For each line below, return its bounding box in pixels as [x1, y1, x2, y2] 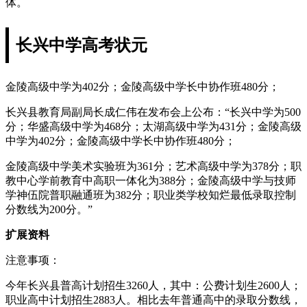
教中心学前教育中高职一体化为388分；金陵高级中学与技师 [5, 174, 296, 186]
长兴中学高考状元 [16, 36, 147, 54]
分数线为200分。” [5, 203, 93, 215]
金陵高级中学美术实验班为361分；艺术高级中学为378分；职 [5, 160, 302, 172]
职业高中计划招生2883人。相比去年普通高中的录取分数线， [5, 293, 302, 306]
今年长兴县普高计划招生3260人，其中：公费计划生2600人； [5, 279, 302, 291]
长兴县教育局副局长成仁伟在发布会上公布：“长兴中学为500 [5, 106, 301, 118]
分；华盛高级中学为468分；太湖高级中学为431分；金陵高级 [5, 120, 302, 132]
